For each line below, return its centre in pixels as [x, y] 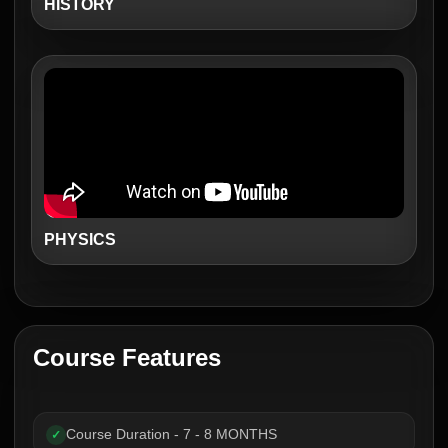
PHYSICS [80, 239]
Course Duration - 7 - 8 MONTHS [171, 434]
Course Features [127, 357]
